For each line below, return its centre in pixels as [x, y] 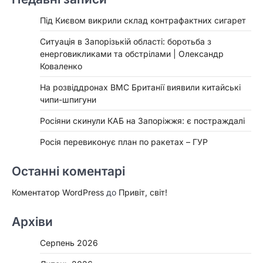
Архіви [32, 222]
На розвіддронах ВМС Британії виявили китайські [140, 87]
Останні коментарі [68, 171]
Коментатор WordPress [58, 193]
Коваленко [61, 66]
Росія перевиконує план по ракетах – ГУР [124, 142]
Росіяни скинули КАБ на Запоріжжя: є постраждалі [142, 121]
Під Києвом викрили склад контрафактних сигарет [143, 21]
